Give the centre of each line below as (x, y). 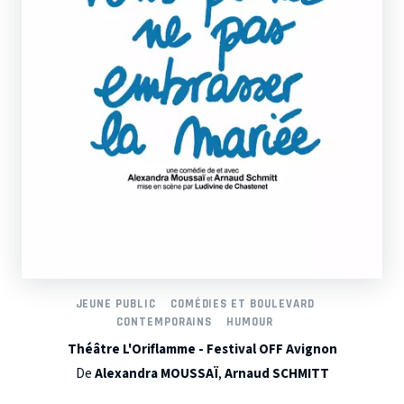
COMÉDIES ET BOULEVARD (242, 304)
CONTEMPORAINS (165, 322)
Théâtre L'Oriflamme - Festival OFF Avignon (202, 349)
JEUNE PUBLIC (115, 304)
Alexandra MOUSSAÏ (156, 373)
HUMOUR (250, 322)
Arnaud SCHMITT (276, 373)
